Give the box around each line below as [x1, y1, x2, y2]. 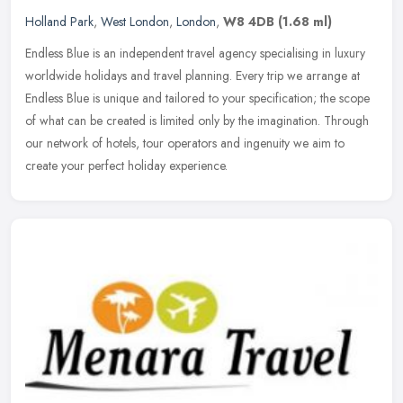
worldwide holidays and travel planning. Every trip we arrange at [25, 67, 360, 85]
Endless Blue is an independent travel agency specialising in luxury [25, 44, 365, 63]
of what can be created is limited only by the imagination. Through [25, 112, 369, 130]
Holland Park [25, 13, 94, 31]
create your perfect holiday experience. [25, 157, 228, 175]
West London [101, 13, 169, 31]
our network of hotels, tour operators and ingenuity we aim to [25, 134, 345, 153]
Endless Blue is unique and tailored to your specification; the [25, 89, 336, 108]
